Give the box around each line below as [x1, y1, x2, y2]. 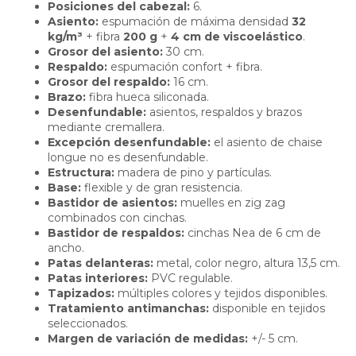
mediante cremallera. [48, 119, 164, 134]
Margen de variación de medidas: [48, 331, 248, 346]
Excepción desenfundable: [48, 134, 211, 149]
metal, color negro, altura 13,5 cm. [153, 255, 340, 270]
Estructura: [48, 164, 114, 180]
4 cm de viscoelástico [171, 29, 303, 44]
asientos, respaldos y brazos [146, 104, 302, 119]
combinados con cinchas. [48, 210, 187, 225]
